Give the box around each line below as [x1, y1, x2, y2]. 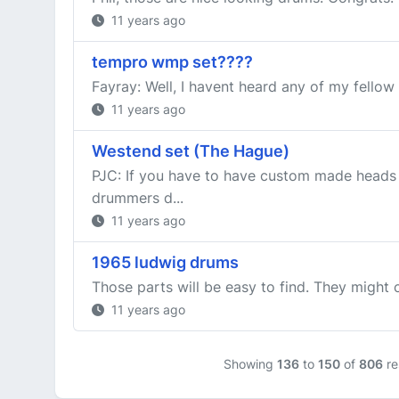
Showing [223, 356, 277, 371]
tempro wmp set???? [92, 53, 253, 71]
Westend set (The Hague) [92, 142, 289, 160]
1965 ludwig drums [92, 253, 239, 272]
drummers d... [92, 189, 183, 207]
